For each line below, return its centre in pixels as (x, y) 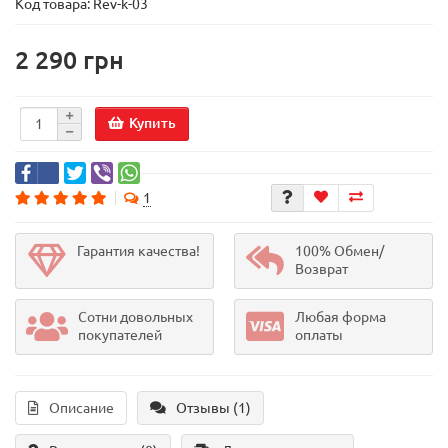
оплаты (319, 335)
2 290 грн (69, 60)
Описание (81, 408)
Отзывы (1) (213, 408)
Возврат (321, 269)
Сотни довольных (135, 317)
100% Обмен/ (339, 251)
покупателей (120, 335)
